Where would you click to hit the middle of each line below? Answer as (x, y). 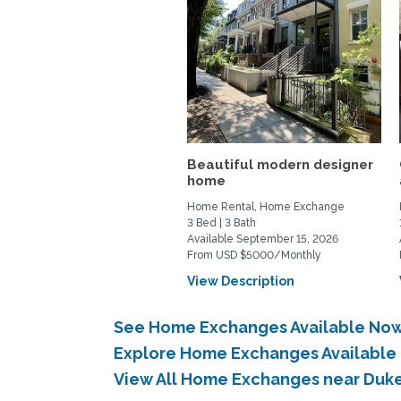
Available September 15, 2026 (263, 239)
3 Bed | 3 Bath (222, 223)
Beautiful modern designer (281, 165)
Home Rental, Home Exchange (266, 207)
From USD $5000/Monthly (255, 255)
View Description (241, 281)
